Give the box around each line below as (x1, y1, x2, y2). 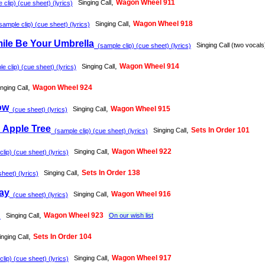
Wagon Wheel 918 (133, 20, 193, 28)
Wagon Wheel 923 (44, 211, 104, 220)
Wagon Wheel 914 (119, 62, 179, 71)
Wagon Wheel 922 (112, 147, 172, 156)
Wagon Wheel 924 (33, 83, 92, 92)
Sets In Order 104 (33, 232, 92, 241)
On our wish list (109, 212, 153, 219)
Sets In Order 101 (191, 126, 250, 135)
